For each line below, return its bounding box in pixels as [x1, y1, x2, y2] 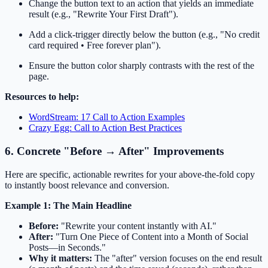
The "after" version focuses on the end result [92, 252, 262, 263]
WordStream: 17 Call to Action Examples [29, 112, 185, 123]
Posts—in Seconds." [29, 242, 106, 252]
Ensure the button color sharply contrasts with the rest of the [29, 60, 254, 71]
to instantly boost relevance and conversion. [5, 179, 169, 190]
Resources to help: [5, 92, 79, 102]
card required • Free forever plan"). [29, 40, 161, 51]
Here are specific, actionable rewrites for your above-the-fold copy [5, 169, 255, 179]
